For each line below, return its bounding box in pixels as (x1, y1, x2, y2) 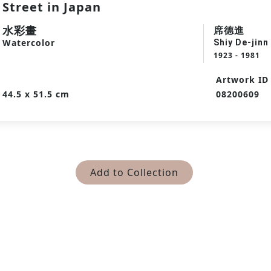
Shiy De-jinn (214, 38, 269, 47)
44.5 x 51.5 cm (2, 88, 70, 100)
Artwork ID (216, 74, 269, 85)
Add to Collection (90, 166, 178, 179)
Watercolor (2, 37, 55, 48)
